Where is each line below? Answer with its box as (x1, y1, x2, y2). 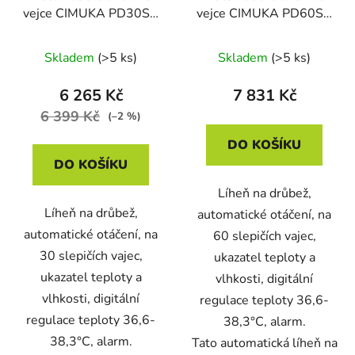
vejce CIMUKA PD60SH (196, 4, 333, 22)
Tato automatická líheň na (191, 334, 338, 352)
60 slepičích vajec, (212, 227, 316, 245)
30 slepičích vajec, (39, 246, 143, 265)
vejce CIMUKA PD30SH (22, 4, 159, 22)
